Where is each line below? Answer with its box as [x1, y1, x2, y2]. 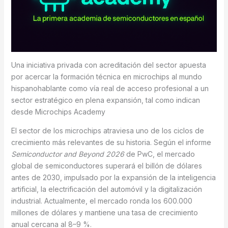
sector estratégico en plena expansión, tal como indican [11, 96, 200, 105]
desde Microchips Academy [11, 107, 105, 117]
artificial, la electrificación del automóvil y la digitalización [11, 185, 202, 194]
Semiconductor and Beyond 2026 [11, 150, 124, 159]
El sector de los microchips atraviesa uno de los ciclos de [11, 126, 204, 135]
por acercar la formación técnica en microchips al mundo [11, 72, 202, 81]
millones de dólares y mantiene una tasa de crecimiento [11, 208, 198, 217]
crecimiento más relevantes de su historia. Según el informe [11, 138, 211, 147]
